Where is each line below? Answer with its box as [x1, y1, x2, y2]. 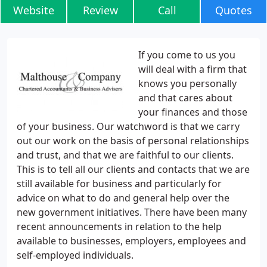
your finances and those [138, 105, 247, 119]
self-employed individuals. [17, 249, 133, 262]
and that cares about [138, 91, 232, 104]
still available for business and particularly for [17, 177, 222, 190]
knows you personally [138, 77, 237, 90]
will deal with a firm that [138, 63, 247, 76]
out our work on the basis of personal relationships [17, 134, 249, 147]
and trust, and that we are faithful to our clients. [17, 148, 234, 162]
